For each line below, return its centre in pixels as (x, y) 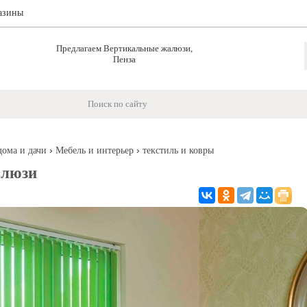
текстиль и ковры (178, 150)
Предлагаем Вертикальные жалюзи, (124, 48)
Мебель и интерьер (94, 150)
